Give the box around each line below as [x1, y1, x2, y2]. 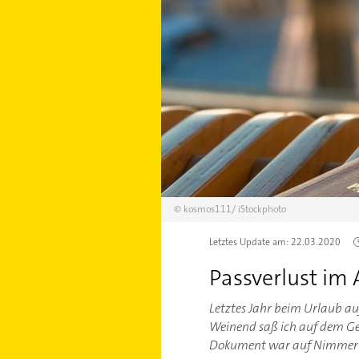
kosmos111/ [183, 202, 236, 216]
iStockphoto [237, 202, 286, 216]
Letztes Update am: [208, 235, 291, 248]
